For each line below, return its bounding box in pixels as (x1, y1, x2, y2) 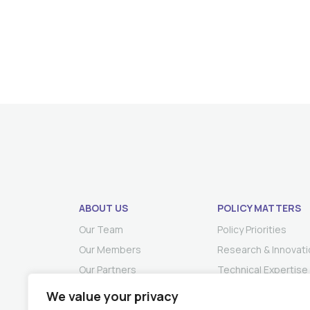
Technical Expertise (217, 263, 308, 276)
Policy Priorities (217, 223, 286, 236)
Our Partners (79, 263, 136, 276)
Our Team (79, 223, 123, 236)
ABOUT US (79, 201, 128, 215)
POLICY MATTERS (217, 201, 301, 215)
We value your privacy (46, 288, 179, 304)
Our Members (79, 243, 141, 256)
